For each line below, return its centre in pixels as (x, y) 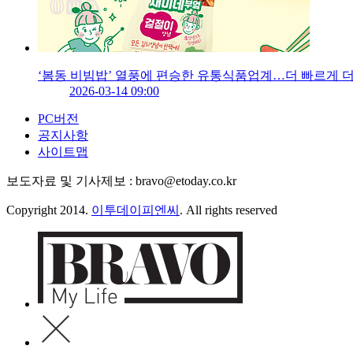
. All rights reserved (229, 210)
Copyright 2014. (49, 210)
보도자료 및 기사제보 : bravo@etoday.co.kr (121, 181)
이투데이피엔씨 (136, 210)
